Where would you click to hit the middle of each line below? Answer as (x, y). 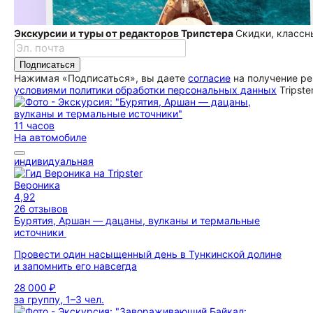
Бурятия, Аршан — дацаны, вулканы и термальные (137, 220)
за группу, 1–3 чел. (59, 299)
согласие (209, 78)
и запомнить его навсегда (75, 266)
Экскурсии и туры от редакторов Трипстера (125, 33)
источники (40, 232)
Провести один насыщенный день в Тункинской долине (148, 254)
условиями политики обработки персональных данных (145, 90)
